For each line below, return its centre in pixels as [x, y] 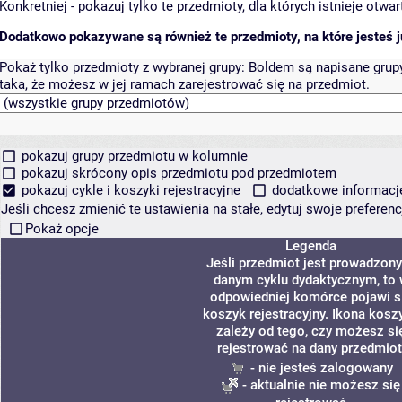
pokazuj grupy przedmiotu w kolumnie [132, 156]
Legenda [311, 245]
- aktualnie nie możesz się [319, 385]
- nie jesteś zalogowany [319, 367]
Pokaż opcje [61, 228]
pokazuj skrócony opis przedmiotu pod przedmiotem [177, 173]
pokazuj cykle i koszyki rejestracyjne [131, 190]
